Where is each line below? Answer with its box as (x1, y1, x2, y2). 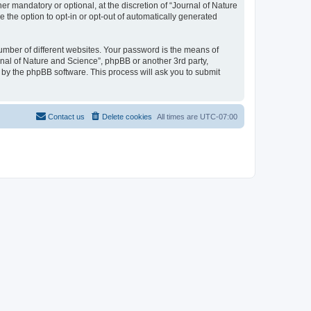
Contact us (48, 112, 85, 121)
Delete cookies (102, 112, 152, 121)
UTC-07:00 (200, 112, 237, 121)
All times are (157, 112, 200, 121)
